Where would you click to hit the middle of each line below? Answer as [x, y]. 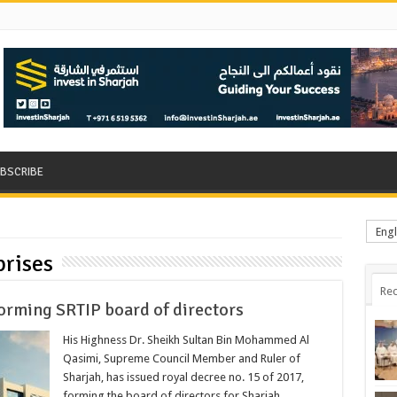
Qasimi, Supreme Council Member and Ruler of [181, 358]
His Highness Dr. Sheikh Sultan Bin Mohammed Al [186, 339]
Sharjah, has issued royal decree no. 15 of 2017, [183, 377]
